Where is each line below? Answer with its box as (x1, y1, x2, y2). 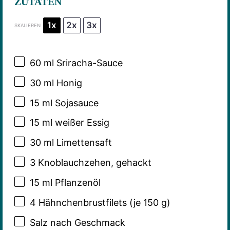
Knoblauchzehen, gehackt (35, 157, 151, 168)
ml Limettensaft (41, 137, 112, 148)
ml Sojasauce (39, 97, 99, 108)
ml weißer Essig (39, 117, 109, 128)
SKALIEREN (14, 22, 41, 28)
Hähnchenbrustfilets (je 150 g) (35, 197, 170, 208)
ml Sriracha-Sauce (41, 57, 123, 68)
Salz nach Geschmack (29, 217, 125, 228)
